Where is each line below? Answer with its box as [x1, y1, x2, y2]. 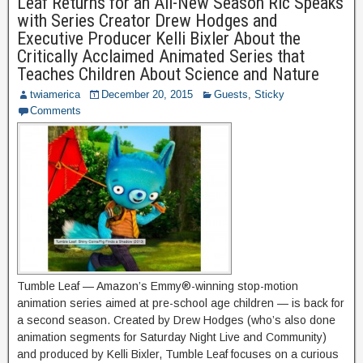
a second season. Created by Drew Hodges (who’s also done [17, 314, 335, 327]
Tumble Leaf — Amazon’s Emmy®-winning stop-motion [17, 280, 298, 293]
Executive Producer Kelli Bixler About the [17, 28, 301, 49]
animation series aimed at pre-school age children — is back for [17, 297, 344, 310]
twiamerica [30, 88, 80, 101]
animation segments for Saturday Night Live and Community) [17, 331, 327, 344]
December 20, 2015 [101, 88, 193, 101]
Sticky [254, 88, 284, 101]
